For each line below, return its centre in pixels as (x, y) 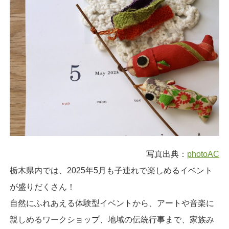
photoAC (203, 154)
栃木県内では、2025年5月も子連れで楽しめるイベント (111, 170)
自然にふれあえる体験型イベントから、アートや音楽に (112, 203)
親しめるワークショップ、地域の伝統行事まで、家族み (112, 219)
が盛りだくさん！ (42, 187)
